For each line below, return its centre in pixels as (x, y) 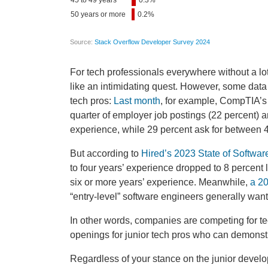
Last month (137, 100)
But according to (106, 153)
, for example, (190, 100)
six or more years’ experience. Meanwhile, (160, 182)
